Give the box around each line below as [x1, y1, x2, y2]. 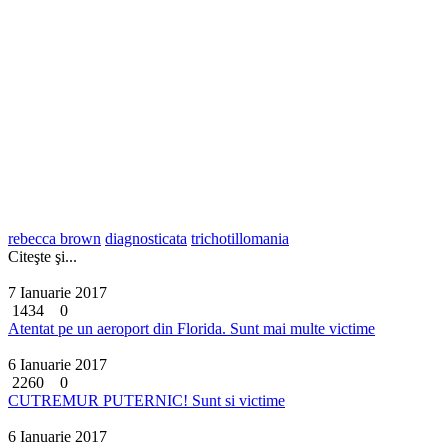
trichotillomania [191, 229, 289, 247]
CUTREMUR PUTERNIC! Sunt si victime [8, 391, 285, 409]
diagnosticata [105, 229, 187, 247]
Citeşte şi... [8, 247, 77, 265]
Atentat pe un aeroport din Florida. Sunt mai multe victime [8, 319, 375, 337]
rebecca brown [8, 229, 101, 247]
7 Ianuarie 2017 [8, 283, 107, 301]
